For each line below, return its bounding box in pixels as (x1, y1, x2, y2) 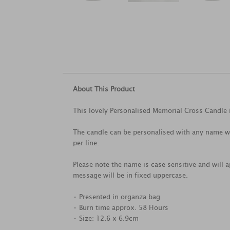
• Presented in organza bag (73, 191, 160, 202)
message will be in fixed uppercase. (73, 170, 188, 181)
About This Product (73, 84, 135, 94)
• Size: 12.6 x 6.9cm (73, 213, 139, 224)
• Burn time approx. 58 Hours (73, 202, 168, 213)
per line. (73, 138, 99, 148)
